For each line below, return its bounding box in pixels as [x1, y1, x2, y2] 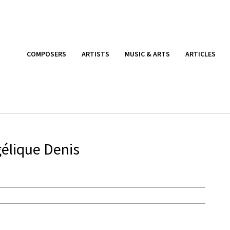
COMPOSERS [27, 49, 66, 59]
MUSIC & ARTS [125, 49, 170, 59]
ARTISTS [82, 49, 109, 59]
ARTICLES [185, 49, 216, 59]
